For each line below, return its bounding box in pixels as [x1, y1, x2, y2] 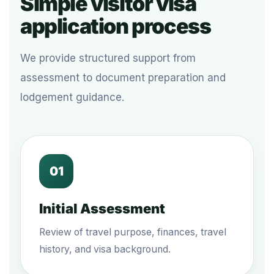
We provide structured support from [20, 52, 196, 64]
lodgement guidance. [20, 91, 124, 103]
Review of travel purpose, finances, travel [39, 226, 226, 238]
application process [20, 13, 211, 39]
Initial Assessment [39, 201, 165, 217]
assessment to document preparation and [20, 72, 226, 84]
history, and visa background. [39, 243, 171, 255]
